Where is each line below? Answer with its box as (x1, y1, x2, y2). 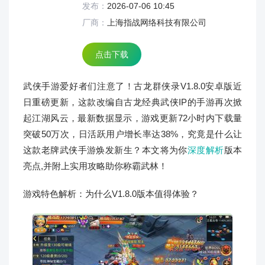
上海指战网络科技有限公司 (107, 18, 206, 27)
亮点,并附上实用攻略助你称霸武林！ (23, 161, 167, 171)
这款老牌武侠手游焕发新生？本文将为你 (23, 145, 188, 155)
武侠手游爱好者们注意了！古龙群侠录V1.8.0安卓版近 (23, 81, 242, 91)
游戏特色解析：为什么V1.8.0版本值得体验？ (23, 189, 199, 199)
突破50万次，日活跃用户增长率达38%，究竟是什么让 (23, 129, 242, 139)
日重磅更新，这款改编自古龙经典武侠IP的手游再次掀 (23, 97, 242, 107)
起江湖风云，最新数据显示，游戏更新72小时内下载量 (23, 113, 242, 123)
